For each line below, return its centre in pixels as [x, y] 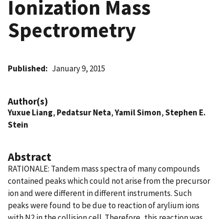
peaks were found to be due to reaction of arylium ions [104, 205]
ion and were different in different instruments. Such [100, 193]
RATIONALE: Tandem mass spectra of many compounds [104, 168]
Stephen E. [186, 112]
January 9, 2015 [79, 68]
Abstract [30, 156]
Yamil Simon [138, 112]
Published [27, 68]
